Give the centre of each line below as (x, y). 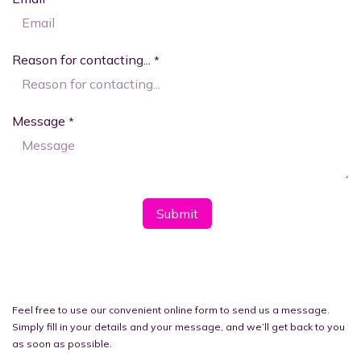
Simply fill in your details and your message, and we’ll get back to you (178, 327)
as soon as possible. (62, 344)
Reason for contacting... (81, 60)
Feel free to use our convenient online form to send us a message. (171, 310)
